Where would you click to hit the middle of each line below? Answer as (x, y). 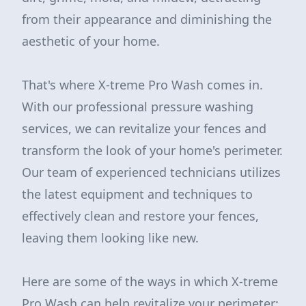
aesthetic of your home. (91, 41)
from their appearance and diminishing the (147, 19)
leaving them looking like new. (110, 238)
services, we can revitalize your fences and (144, 128)
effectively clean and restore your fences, (140, 216)
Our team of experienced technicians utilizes (151, 172)
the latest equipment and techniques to (137, 194)
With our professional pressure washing (138, 107)
